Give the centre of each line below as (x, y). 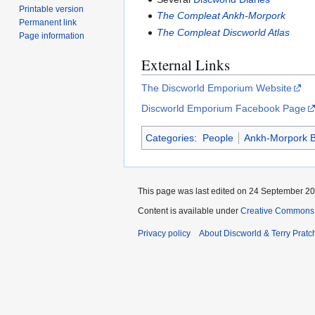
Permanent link (48, 22)
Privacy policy (164, 233)
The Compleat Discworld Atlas (224, 32)
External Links (186, 64)
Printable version (52, 9)
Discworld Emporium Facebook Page (224, 108)
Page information (52, 36)
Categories (170, 137)
